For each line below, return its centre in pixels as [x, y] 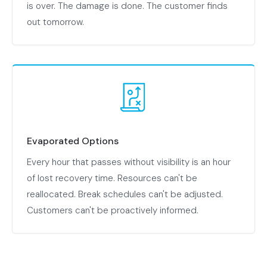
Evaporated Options [73, 141]
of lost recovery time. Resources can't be [112, 178]
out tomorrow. [55, 22]
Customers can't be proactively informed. [113, 211]
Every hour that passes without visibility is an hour [129, 162]
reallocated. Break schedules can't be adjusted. [125, 195]
